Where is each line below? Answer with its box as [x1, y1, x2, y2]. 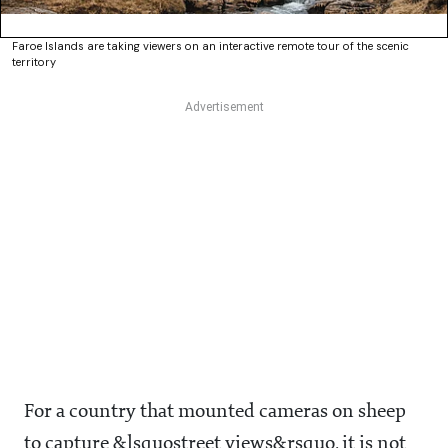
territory [12, 55, 56, 70]
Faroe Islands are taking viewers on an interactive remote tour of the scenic [12, 39, 409, 54]
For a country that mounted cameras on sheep [24, 402, 406, 423]
